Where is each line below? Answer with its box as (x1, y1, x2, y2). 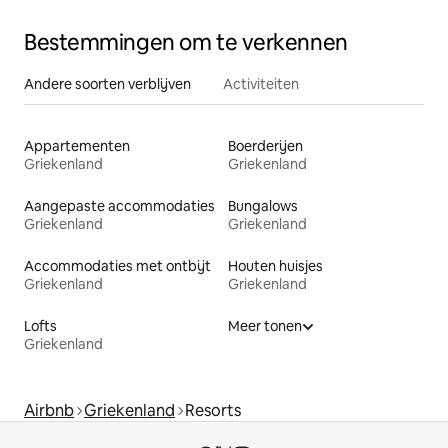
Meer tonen (228, 317, 302, 336)
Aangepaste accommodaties (24, 197, 215, 216)
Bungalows (228, 197, 298, 216)
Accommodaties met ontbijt (24, 257, 211, 276)
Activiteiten (223, 75, 299, 94)
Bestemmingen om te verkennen (24, 28, 348, 58)
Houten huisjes (228, 257, 323, 276)
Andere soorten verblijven (24, 75, 191, 94)
